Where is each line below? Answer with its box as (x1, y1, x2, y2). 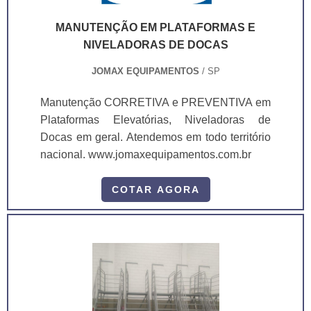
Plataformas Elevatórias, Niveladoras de (40, 114, 271, 126)
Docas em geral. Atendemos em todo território (40, 131, 271, 144)
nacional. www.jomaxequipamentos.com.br (40, 149, 251, 161)
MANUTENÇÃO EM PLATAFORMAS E (56, 21, 255, 33)
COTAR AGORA (111, 184, 200, 196)
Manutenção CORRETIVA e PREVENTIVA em (40, 96, 255, 109)
